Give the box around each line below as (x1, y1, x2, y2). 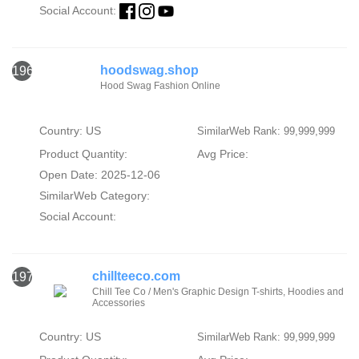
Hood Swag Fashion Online (100, 80, 220, 92)
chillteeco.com (92, 269, 181, 284)
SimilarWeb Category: (38, 189, 150, 203)
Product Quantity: (38, 147, 127, 161)
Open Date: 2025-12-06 (38, 168, 160, 182)
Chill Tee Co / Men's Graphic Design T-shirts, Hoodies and (92, 286, 345, 298)
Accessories (92, 297, 146, 309)
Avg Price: (196, 147, 248, 161)
